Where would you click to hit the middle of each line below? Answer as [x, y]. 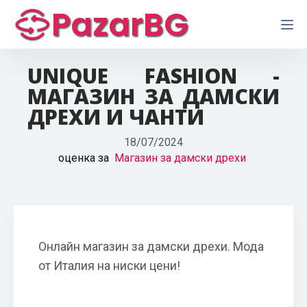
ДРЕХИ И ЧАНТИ [116, 117]
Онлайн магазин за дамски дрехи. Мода [151, 246]
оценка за [86, 158]
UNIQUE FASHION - [153, 76]
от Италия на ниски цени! [109, 266]
